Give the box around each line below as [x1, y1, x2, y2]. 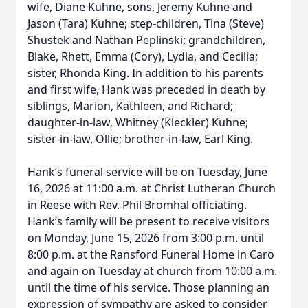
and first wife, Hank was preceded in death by [27, 82, 265, 97]
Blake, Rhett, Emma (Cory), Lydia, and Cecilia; [27, 49, 258, 64]
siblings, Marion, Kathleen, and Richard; [27, 98, 233, 113]
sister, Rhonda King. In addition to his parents [27, 65, 263, 80]
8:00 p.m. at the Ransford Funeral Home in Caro [27, 247, 274, 262]
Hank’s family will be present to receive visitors [27, 214, 270, 229]
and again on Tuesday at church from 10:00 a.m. [27, 263, 277, 278]
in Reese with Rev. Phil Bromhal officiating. [27, 197, 247, 212]
